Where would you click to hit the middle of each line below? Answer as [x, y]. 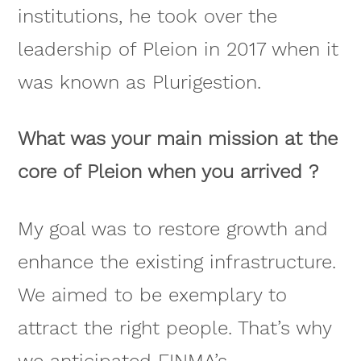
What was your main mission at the [177, 139]
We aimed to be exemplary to [152, 295]
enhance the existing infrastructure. [176, 262]
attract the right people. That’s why [174, 328]
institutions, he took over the [147, 16]
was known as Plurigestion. [139, 82]
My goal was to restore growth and [172, 229]
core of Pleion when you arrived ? [168, 172]
